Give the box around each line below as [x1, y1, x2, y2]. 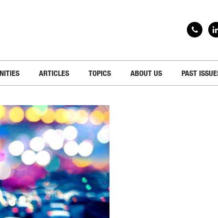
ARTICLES [38, 69, 69, 77]
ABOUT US [130, 69, 162, 77]
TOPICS [88, 69, 111, 77]
